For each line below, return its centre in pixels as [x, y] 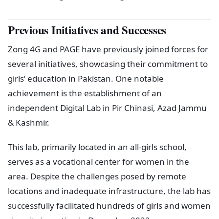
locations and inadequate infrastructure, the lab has [109, 191]
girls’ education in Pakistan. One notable [86, 78]
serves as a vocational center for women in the [99, 161]
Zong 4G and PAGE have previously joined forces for [108, 49]
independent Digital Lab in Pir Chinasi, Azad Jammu [107, 108]
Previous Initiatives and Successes [87, 30]
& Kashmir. [29, 122]
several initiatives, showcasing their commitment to [108, 64]
